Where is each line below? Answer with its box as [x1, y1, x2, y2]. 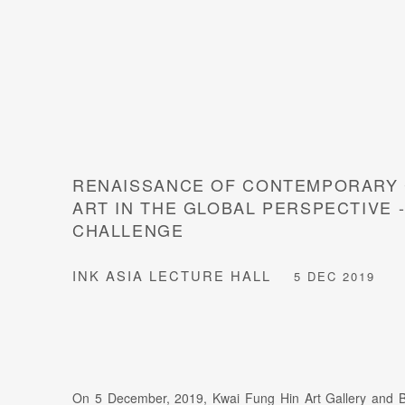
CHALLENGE [72, 218, 184, 242]
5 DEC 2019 [294, 268, 381, 286]
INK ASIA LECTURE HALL [72, 266, 271, 286]
